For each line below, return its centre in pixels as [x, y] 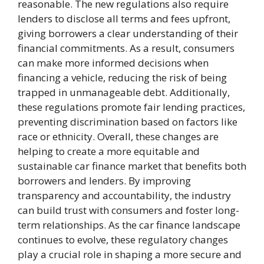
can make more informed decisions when [113, 63]
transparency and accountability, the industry [124, 196]
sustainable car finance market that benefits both [132, 166]
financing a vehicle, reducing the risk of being [122, 78]
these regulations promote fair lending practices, [131, 107]
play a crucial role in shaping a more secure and [130, 255]
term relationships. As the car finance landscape [129, 225]
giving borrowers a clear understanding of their [128, 34]
